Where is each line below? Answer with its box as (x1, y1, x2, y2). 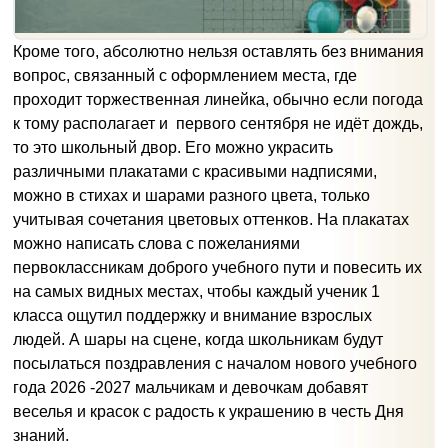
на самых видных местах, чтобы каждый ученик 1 (13, 283, 380, 301)
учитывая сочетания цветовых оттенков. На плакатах (13, 211, 409, 229)
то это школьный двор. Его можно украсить (13, 139, 333, 157)
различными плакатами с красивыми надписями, (13, 163, 377, 181)
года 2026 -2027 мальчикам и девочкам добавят (13, 379, 368, 397)
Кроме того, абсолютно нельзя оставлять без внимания (13, 43, 424, 61)
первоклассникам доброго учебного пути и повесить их (13, 259, 422, 277)
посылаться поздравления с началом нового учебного (13, 355, 417, 373)
